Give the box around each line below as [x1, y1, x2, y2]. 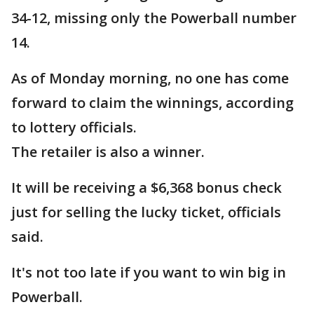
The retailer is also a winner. [11, 142, 205, 162]
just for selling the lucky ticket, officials [11, 203, 281, 222]
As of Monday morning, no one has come [11, 69, 289, 88]
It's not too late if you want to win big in [11, 263, 286, 282]
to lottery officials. [11, 118, 140, 137]
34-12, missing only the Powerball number [11, 8, 296, 28]
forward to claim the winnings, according [11, 93, 294, 113]
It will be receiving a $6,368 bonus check [11, 178, 282, 198]
